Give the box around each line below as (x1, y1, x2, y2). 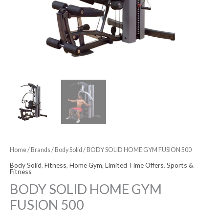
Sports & (167, 160, 194, 169)
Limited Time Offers (105, 160, 164, 169)
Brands (31, 146, 50, 154)
